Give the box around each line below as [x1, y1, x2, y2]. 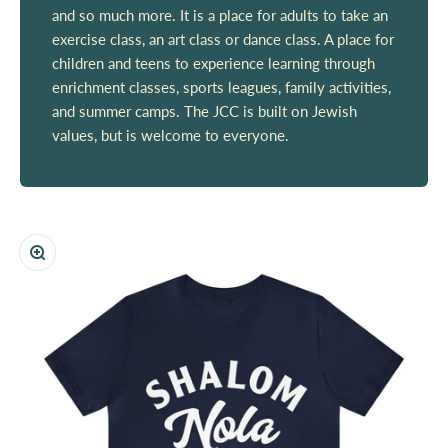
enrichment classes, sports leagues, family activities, [52, 78, 391, 97]
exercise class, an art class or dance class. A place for [52, 30, 394, 49]
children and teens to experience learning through [52, 54, 375, 73]
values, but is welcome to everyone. [52, 126, 289, 145]
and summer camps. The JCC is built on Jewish [52, 102, 357, 121]
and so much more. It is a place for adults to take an [52, 6, 388, 25]
